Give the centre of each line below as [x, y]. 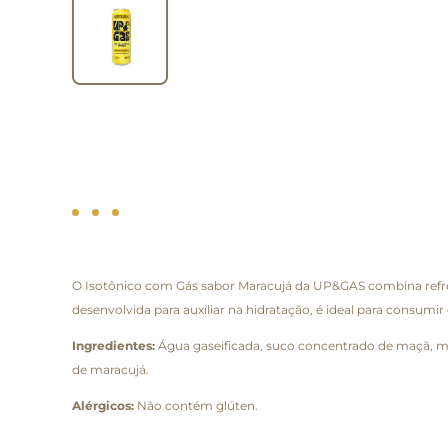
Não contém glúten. [196, 405]
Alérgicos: [103, 405]
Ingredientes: [113, 345]
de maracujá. [110, 369]
